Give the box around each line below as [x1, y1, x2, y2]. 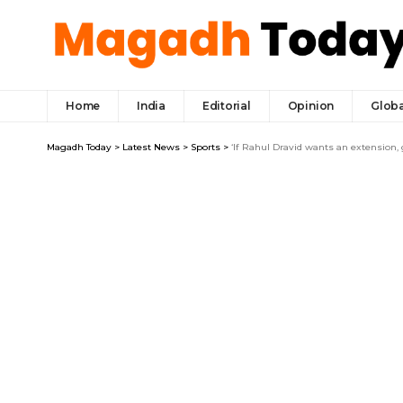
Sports [191, 140, 220, 153]
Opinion [287, 98, 335, 112]
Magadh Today [47, 140, 112, 153]
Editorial [201, 98, 251, 112]
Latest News [122, 140, 180, 153]
